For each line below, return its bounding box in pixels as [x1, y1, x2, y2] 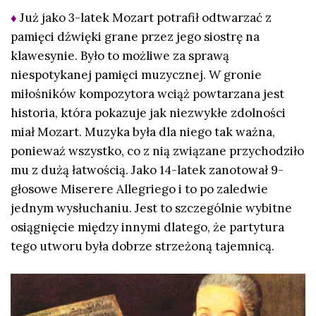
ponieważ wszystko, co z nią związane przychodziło [11, 143, 304, 159]
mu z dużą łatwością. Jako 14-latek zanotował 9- [11, 162, 284, 178]
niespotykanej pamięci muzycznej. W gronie [11, 67, 262, 83]
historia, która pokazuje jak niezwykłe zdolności [11, 105, 286, 121]
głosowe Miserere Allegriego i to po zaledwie [11, 181, 268, 197]
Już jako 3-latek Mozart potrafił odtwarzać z [20, 10, 272, 26]
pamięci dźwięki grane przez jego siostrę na [11, 29, 260, 45]
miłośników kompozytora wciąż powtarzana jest [11, 86, 284, 102]
